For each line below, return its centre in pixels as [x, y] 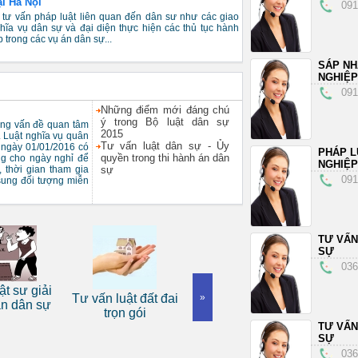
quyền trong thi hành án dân [165, 158]
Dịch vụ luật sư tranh [210, 298]
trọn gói [82, 313]
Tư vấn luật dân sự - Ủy [165, 146]
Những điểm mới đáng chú [165, 110]
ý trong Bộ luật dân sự [165, 122]
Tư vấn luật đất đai [82, 298]
